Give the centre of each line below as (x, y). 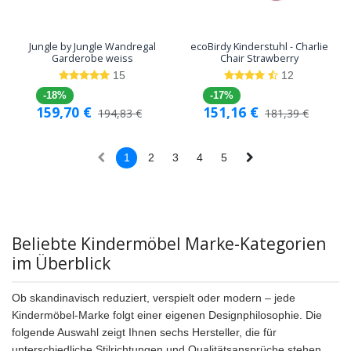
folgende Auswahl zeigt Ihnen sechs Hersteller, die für (144, 333)
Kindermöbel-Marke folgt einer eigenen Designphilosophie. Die (167, 315)
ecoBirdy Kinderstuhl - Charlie (259, 47)
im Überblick (61, 264)
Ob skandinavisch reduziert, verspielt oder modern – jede (154, 298)
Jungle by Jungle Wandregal (92, 47)
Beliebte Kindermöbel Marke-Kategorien (169, 244)
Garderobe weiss (92, 59)
